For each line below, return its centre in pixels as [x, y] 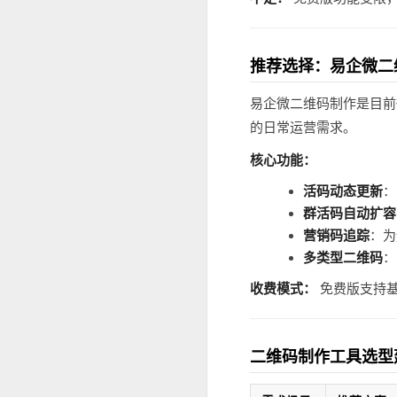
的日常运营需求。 [303, 127]
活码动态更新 [343, 191]
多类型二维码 [343, 257]
